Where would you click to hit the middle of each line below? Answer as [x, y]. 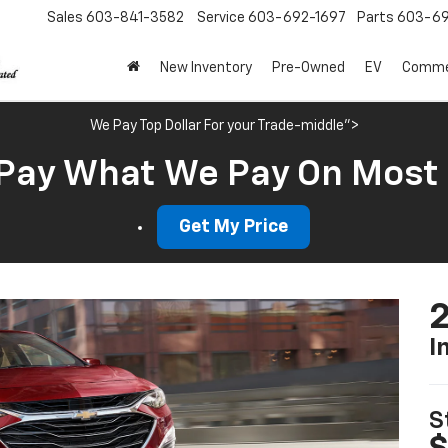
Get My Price [233, 227]
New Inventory [206, 68]
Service [221, 18]
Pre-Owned [308, 68]
